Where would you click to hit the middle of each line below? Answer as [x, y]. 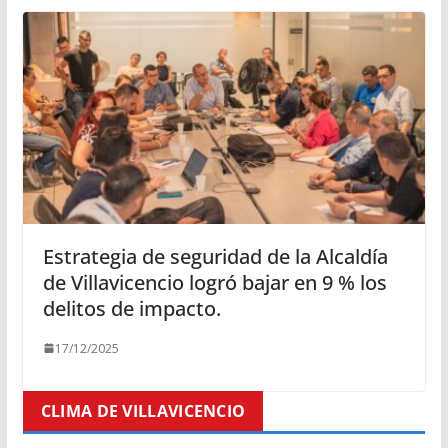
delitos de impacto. [131, 308]
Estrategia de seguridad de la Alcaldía [215, 256]
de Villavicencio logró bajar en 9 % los [214, 282]
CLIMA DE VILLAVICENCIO [143, 410]
